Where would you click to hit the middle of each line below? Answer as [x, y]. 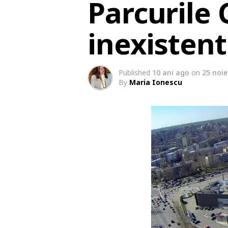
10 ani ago [171, 73]
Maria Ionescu [156, 82]
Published [134, 73]
